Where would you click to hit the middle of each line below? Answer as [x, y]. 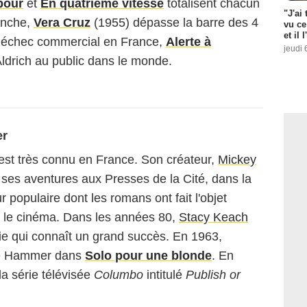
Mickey [237, 160]
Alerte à [188, 42]
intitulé [164, 275]
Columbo [119, 275]
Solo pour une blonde [148, 256]
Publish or [213, 275]
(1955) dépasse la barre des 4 [174, 23]
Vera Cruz [62, 23]
